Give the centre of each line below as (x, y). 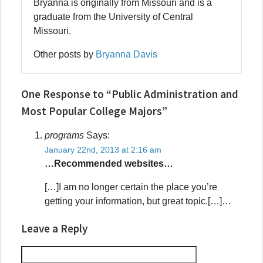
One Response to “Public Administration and (130, 94)
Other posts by (65, 54)
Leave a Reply (54, 228)
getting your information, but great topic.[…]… (138, 201)
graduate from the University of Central (113, 16)
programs (64, 135)
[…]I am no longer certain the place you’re (131, 187)
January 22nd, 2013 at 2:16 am (103, 149)
